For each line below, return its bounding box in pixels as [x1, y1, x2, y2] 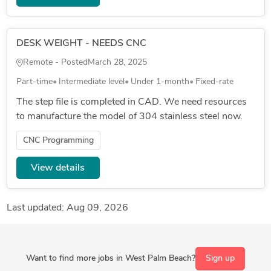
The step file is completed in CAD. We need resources [16, 97, 247, 108]
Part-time [16, 77, 53, 87]
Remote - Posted [22, 58, 88, 68]
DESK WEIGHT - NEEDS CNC [16, 39, 146, 49]
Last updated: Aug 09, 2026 [6, 203, 128, 213]
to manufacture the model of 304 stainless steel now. [16, 112, 243, 122]
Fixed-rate [195, 77, 233, 87]
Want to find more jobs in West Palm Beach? [26, 253, 195, 263]
